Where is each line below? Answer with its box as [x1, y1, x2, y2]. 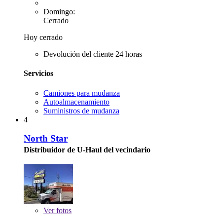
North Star [24, 133, 68, 144]
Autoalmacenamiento [43, 97, 110, 106]
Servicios [24, 69, 53, 78]
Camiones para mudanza [43, 88, 120, 97]
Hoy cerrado [24, 33, 63, 41]
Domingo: [43, 7, 75, 16]
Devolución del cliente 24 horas [43, 50, 142, 58]
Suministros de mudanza [43, 106, 119, 115]
